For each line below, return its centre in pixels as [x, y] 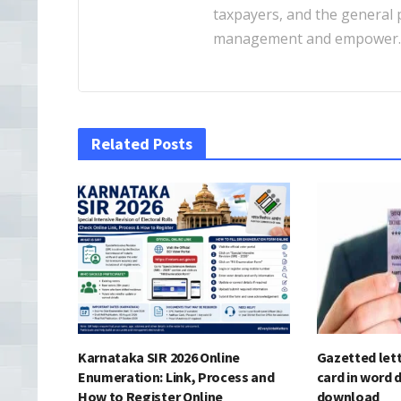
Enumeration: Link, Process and [176, 377]
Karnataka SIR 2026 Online [159, 358]
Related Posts [142, 144]
